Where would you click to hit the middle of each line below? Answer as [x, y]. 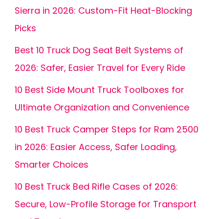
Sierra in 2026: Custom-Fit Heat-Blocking [103, 11]
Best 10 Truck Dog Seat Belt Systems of [99, 50]
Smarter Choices [52, 164]
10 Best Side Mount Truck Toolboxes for [99, 90]
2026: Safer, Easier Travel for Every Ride [100, 68]
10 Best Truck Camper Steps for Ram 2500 [107, 129]
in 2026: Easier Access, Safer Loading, [96, 147]
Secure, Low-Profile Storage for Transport [106, 204]
